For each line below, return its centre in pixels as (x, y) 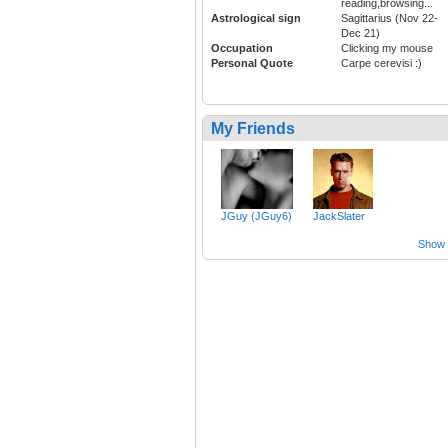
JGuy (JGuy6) (256, 215)
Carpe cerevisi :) (381, 62)
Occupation (242, 47)
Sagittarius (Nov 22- (389, 17)
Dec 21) (360, 32)
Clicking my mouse (387, 47)
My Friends (253, 128)
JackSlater (339, 215)
